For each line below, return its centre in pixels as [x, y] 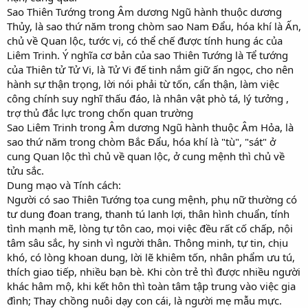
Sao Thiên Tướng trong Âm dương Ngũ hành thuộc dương [144, 11]
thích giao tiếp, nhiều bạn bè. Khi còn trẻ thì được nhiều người [154, 271]
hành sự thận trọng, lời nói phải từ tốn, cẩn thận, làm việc [143, 84]
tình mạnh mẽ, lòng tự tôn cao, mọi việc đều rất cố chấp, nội [150, 228]
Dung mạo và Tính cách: [64, 185]
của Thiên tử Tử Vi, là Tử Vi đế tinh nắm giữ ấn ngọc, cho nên [150, 69]
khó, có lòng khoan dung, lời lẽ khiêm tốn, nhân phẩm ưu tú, [151, 257]
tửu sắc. [25, 170]
